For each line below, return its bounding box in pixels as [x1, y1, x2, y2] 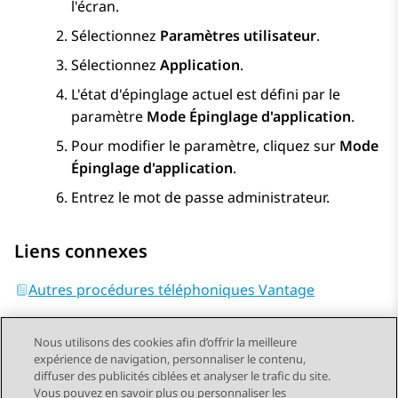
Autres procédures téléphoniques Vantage [28, 280, 314, 300]
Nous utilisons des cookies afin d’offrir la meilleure [34, 334, 298, 350]
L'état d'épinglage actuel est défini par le [71, 84, 340, 105]
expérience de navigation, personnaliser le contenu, [34, 351, 306, 367]
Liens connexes [14, 239, 147, 264]
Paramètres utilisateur [160, 26, 316, 46]
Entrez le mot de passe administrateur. [71, 187, 330, 208]
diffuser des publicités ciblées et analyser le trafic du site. [34, 368, 331, 384]
